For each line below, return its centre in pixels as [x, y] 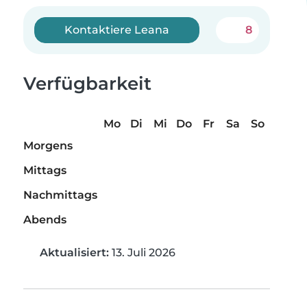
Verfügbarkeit [87, 84]
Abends [45, 220]
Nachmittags [60, 195]
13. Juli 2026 [142, 253]
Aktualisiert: [74, 253]
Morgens [48, 146]
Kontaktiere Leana [117, 30]
